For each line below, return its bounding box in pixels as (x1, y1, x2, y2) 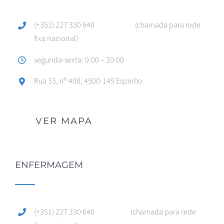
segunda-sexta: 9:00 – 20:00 (34, 54, 124, 65)
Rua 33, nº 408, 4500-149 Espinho (34, 75, 143, 87)
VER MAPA (35, 115, 92, 126)
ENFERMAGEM (15, 159, 83, 170)
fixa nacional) (34, 33, 78, 44)
